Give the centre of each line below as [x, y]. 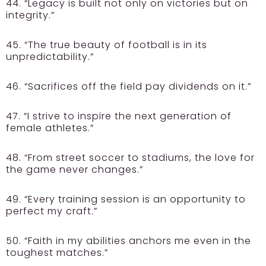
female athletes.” [50, 128]
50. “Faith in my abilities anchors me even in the [129, 241]
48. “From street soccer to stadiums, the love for [130, 158]
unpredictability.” [50, 57]
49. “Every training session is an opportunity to [126, 199]
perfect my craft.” [52, 211]
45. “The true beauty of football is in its [107, 45]
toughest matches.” [58, 253]
